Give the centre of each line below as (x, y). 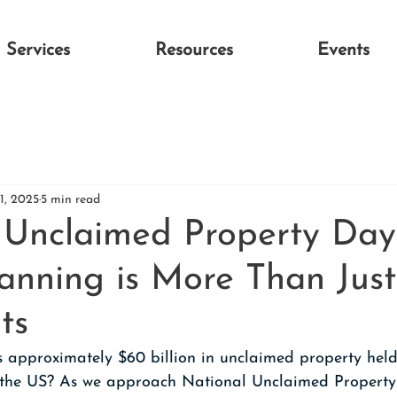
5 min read (70, 199)
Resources (194, 51)
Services (38, 51)
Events (343, 51)
